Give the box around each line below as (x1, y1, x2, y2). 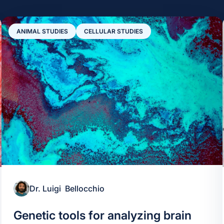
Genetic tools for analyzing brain (13, 207, 191, 222)
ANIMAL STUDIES (16, 27, 68, 35)
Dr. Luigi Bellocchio (29, 183, 104, 193)
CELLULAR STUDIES (83, 27, 143, 35)
